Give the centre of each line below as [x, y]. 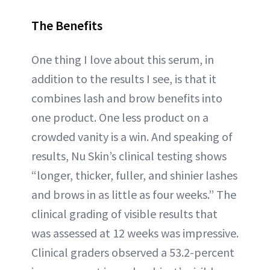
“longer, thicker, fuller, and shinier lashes [134, 175]
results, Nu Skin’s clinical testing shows [129, 155]
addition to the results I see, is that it [124, 78]
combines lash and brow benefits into [127, 98]
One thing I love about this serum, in [123, 59]
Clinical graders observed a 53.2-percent [133, 252]
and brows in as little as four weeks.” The [134, 194]
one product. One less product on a [120, 117]
